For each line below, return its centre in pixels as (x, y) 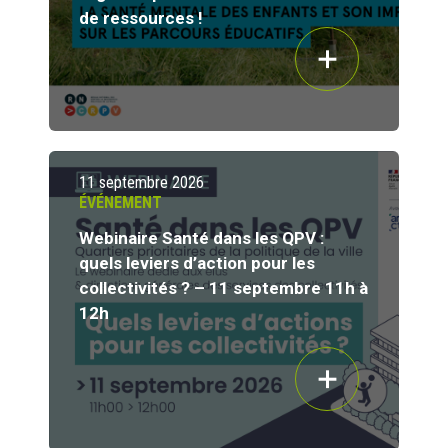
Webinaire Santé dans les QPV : (201, 238)
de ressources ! (141, 18)
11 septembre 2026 (141, 183)
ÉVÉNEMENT (120, 203)
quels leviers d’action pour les (197, 263)
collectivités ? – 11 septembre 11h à (223, 288)
